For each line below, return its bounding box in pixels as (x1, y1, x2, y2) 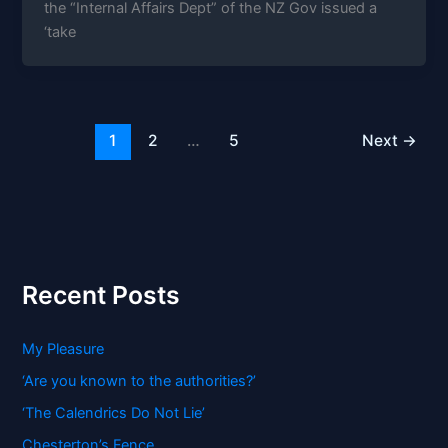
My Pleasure (22, 339, 105, 358)
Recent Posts (22, 280, 181, 311)
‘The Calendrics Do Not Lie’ (22, 403, 206, 422)
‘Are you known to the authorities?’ (22, 371, 257, 390)
